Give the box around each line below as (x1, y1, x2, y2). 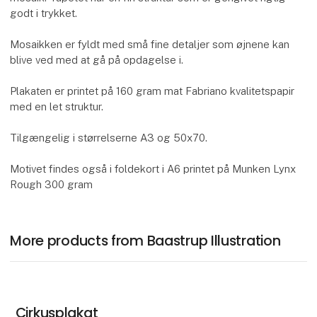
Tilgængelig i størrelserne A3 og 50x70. (10, 132, 208, 144)
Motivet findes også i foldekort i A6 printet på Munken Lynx (10, 163, 296, 175)
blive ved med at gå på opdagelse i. (10, 54, 184, 67)
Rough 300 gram (10, 178, 93, 191)
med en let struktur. (10, 100, 104, 113)
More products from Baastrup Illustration (10, 231, 281, 251)
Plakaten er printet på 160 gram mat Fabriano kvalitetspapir (10, 85, 295, 98)
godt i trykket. (10, 7, 78, 20)
